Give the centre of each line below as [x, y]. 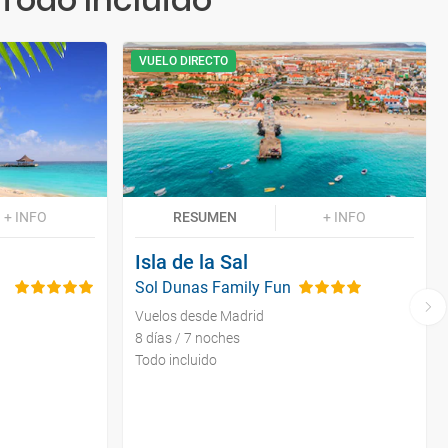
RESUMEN [204, 217]
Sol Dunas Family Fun [213, 288]
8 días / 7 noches [188, 338]
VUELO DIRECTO [184, 61]
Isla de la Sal [192, 262]
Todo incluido [176, 360]
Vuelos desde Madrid [200, 316]
